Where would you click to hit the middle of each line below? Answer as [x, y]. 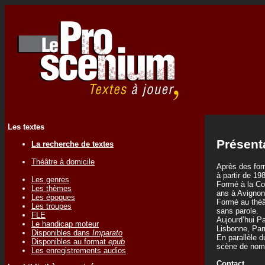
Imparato [107, 232]
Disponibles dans [62, 232]
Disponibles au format [70, 241]
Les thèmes [51, 188]
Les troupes [51, 206]
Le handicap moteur [65, 224]
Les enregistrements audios [79, 250]
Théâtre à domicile [63, 161]
